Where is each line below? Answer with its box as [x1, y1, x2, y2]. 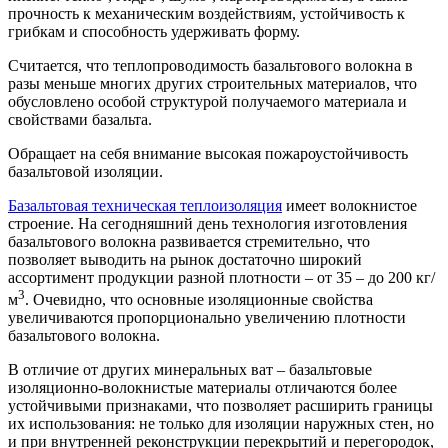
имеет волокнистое [282, 197, 417, 215]
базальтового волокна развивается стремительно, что [8, 233, 370, 251]
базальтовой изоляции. [8, 163, 163, 181]
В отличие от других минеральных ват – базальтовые [8, 361, 372, 379]
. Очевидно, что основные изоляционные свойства [25, 291, 373, 309]
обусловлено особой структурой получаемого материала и [8, 93, 407, 111]
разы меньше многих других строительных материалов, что [8, 75, 417, 93]
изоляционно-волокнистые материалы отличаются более [8, 379, 397, 397]
